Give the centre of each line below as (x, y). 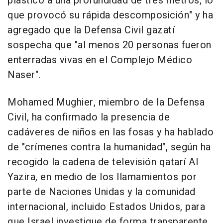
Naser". (24, 75)
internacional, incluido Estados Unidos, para (106, 207)
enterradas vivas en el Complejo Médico (100, 60)
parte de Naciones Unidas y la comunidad (102, 192)
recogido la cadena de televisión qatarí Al (103, 162)
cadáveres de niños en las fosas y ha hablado (111, 132)
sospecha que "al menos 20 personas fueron (110, 45)
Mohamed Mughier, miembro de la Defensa (106, 103)
